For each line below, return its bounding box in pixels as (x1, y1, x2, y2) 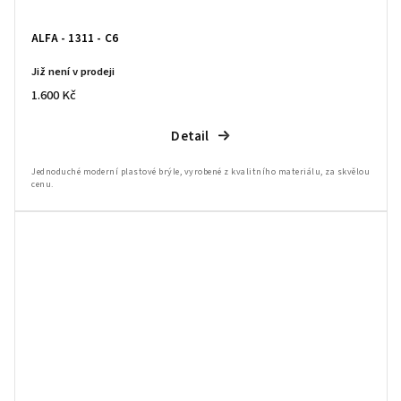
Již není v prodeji (31, 64, 115, 81)
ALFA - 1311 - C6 (31, 30, 119, 47)
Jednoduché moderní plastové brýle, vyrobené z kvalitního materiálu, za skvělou (31, 166, 370, 179)
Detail (171, 126, 209, 147)
